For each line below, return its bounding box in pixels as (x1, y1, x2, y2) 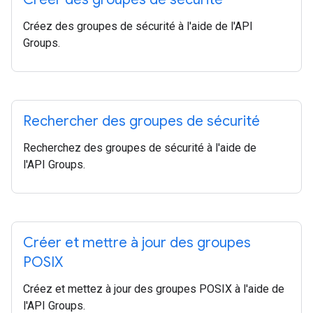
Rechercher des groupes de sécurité (23, 112, 260, 130)
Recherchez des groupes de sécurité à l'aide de (23, 141, 256, 154)
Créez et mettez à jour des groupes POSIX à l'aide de (23, 282, 284, 296)
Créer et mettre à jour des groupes (23, 234, 251, 252)
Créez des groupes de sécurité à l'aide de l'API (23, 20, 253, 33)
